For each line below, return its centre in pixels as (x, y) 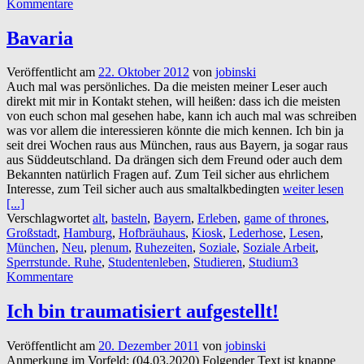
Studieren (218, 262)
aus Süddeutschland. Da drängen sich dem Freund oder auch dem (174, 160)
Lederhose (256, 233)
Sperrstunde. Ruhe (54, 262)
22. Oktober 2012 (144, 72)
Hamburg (88, 233)
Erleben (217, 219)
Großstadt (32, 233)
